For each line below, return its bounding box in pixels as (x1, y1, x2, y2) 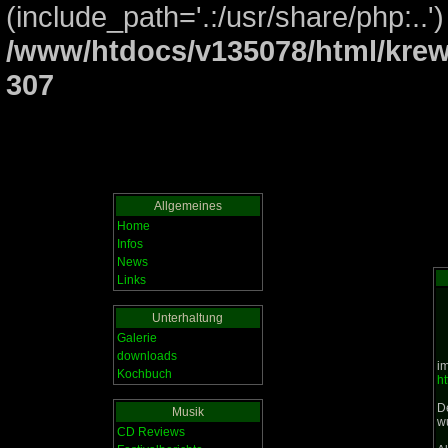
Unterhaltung (152, 311, 223, 325)
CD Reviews (116, 425, 185, 439)
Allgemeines (153, 199, 222, 213)
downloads (116, 349, 177, 363)
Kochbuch (116, 367, 172, 381)
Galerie (116, 331, 157, 345)
